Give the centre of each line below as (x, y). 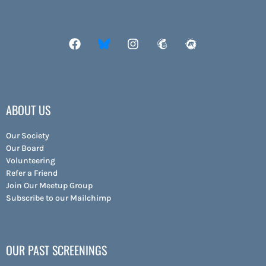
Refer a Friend (32, 173)
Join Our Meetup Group (49, 185)
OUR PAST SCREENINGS (56, 250)
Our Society (28, 135)
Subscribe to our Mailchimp (58, 198)
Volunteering (31, 160)
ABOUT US (28, 110)
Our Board (25, 148)
